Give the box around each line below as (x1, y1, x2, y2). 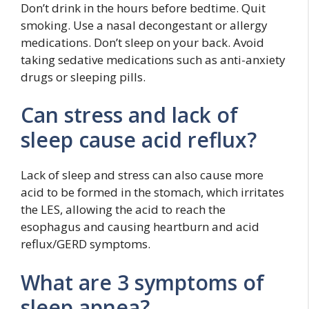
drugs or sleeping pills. (21, 68, 146, 85)
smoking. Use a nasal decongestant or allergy (21, 17, 268, 33)
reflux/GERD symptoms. (21, 236, 150, 252)
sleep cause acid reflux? (21, 126, 257, 154)
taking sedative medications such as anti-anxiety (21, 51, 286, 68)
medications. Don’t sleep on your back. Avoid (21, 34, 264, 50)
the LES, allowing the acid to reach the (21, 201, 226, 217)
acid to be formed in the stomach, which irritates (21, 184, 284, 200)
